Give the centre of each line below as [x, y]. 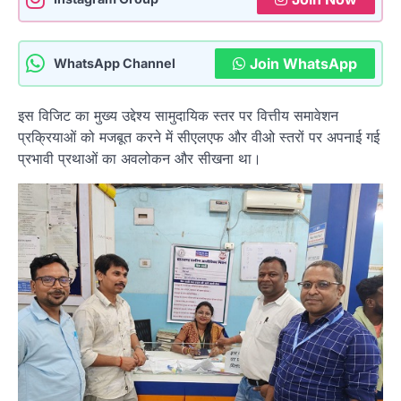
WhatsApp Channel [115, 64]
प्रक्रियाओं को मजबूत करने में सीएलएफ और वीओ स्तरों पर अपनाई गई [199, 137]
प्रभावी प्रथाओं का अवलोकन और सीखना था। [140, 158]
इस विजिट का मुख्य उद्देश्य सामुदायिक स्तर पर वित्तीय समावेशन [178, 115]
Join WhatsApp [303, 63]
